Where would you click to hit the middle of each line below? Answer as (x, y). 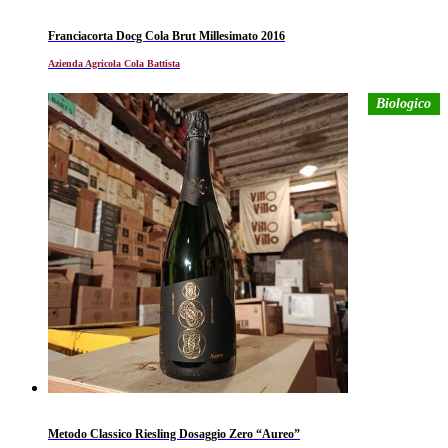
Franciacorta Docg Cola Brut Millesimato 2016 (166, 35)
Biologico (404, 103)
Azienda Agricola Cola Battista (114, 63)
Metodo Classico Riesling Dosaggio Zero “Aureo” (174, 433)
